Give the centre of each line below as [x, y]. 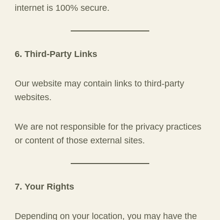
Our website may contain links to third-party [99, 83]
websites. [33, 97]
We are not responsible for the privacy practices [108, 127]
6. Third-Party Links [56, 54]
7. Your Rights [44, 187]
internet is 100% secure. [62, 8]
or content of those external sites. [80, 140]
